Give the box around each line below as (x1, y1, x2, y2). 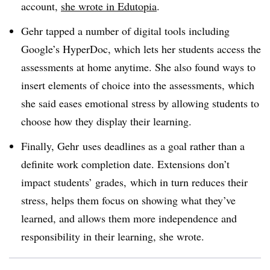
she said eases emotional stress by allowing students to (21, 95, 259, 110)
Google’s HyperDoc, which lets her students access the (21, 41, 261, 56)
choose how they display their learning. (21, 113, 195, 128)
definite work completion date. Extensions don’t (21, 156, 230, 171)
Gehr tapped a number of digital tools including (21, 23, 230, 38)
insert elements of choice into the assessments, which (21, 77, 254, 92)
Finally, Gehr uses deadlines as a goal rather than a (21, 138, 245, 153)
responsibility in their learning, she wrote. (21, 228, 204, 243)
